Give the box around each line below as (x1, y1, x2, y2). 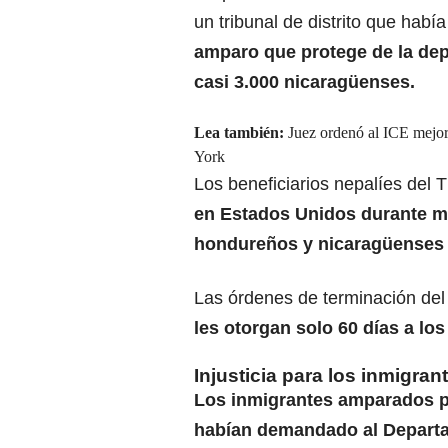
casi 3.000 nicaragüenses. (194, 72, 415, 93)
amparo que (194, 42, 301, 63)
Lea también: (194, 124, 288, 142)
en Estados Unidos (194, 204, 356, 225)
